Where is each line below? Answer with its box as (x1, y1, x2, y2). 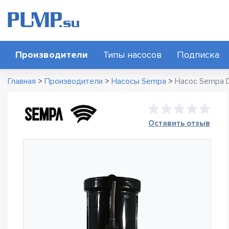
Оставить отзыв (148, 119, 210, 128)
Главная (8, 76, 36, 86)
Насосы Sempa (111, 76, 166, 86)
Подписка (177, 49, 219, 60)
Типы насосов (103, 49, 162, 60)
